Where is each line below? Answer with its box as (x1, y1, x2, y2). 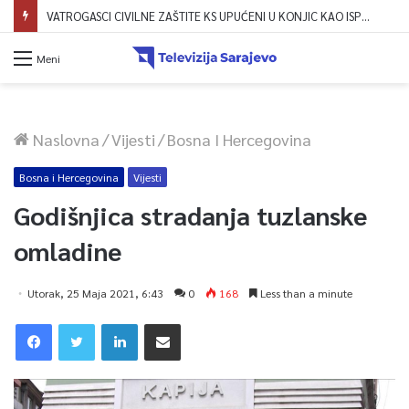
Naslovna (29, 128, 100, 150)
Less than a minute (257, 285, 352, 300)
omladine (14, 233, 121, 267)
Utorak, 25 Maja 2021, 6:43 (27, 285, 163, 300)
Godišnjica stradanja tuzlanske (14, 197, 367, 231)
